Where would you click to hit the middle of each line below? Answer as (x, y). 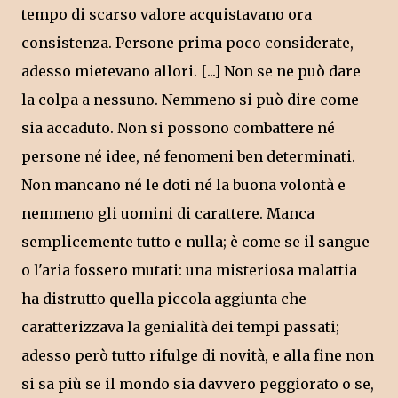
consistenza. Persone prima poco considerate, (187, 43)
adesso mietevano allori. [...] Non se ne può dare (191, 72)
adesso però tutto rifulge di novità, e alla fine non (198, 356)
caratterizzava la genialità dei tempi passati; (180, 327)
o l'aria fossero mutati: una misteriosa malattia (189, 271)
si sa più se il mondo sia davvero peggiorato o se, (198, 384)
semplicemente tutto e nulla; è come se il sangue (195, 242)
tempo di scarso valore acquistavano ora (167, 15)
